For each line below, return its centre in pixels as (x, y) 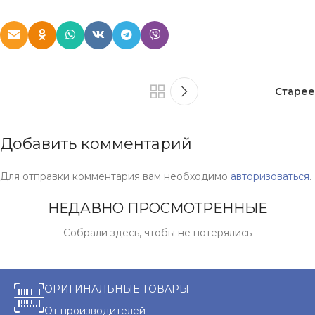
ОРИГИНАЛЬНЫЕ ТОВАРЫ (117, 289)
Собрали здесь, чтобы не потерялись (157, 232)
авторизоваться (270, 176)
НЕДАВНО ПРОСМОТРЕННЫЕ (157, 208)
